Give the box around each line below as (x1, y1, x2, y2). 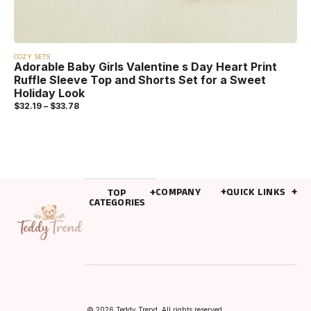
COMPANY (155, 185, 201, 202)
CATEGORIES (88, 195, 146, 212)
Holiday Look (14, 85, 85, 100)
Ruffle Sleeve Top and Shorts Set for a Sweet (14, 72, 266, 87)
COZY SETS (14, 52, 51, 60)
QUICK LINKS (226, 185, 286, 202)
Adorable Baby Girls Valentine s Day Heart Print (14, 59, 277, 74)
